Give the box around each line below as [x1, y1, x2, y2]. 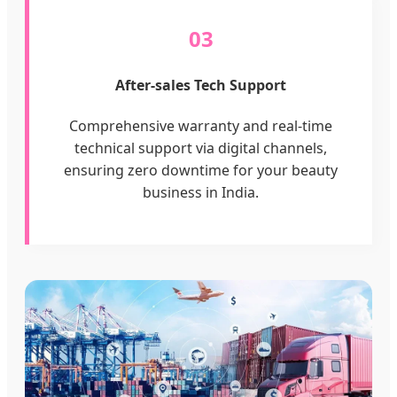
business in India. [143, 183, 259, 203]
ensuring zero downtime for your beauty [64, 160, 338, 181]
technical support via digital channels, [74, 138, 327, 159]
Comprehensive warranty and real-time [69, 116, 332, 136]
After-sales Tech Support [115, 74, 286, 95]
